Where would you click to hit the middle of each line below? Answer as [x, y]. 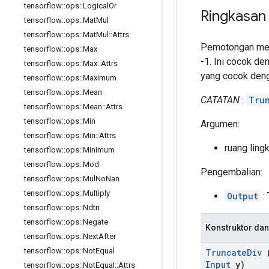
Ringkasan [233, 16]
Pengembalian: [231, 172]
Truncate [226, 252]
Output [243, 196]
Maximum [100, 78]
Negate [95, 222]
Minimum [99, 150]
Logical [96, 6]
